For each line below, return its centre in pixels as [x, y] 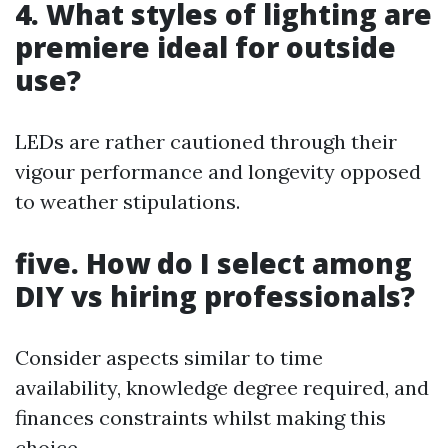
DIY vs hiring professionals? [215, 296]
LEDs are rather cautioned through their [206, 142]
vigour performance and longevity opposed [218, 172]
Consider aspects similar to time [169, 358]
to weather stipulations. [127, 202]
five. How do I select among [213, 263]
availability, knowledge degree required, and [222, 388]
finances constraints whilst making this [200, 418]
